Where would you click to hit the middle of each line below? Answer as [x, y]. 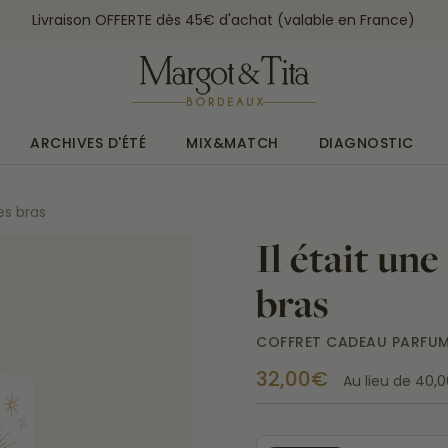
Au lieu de [379, 381]
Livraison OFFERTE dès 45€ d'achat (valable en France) [224, 19]
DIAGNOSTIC [366, 143]
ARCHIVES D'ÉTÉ [88, 143]
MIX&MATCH [232, 143]
